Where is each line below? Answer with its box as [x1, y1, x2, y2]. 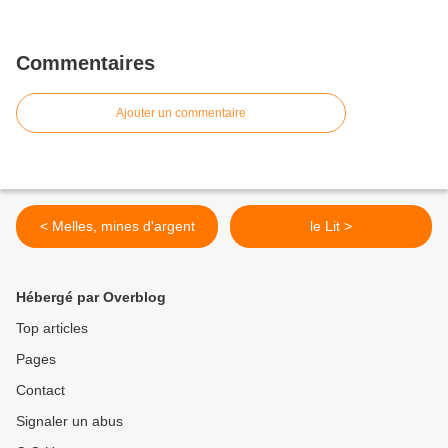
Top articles [16, 320, 88, 337]
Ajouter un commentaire [116, 106, 246, 121]
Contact [16, 382, 65, 399]
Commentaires [16, 52, 155, 75]
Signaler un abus [16, 413, 123, 430]
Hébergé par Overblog [16, 289, 166, 306]
